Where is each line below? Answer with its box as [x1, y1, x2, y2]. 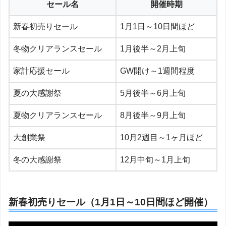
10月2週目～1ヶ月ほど [120, 133, 203, 142]
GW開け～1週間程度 [120, 66, 195, 75]
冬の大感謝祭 [13, 155, 62, 164]
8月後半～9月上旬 [120, 110, 186, 120]
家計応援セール [13, 66, 70, 75]
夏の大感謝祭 [13, 88, 62, 97]
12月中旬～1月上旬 [120, 155, 190, 164]
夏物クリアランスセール [13, 110, 102, 120]
